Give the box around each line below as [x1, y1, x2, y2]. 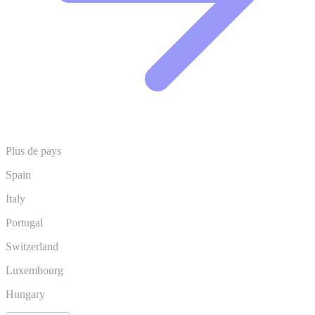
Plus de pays [6, 145, 61, 157]
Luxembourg [6, 264, 63, 276]
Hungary [6, 288, 45, 300]
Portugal [6, 217, 43, 229]
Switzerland [6, 240, 58, 252]
